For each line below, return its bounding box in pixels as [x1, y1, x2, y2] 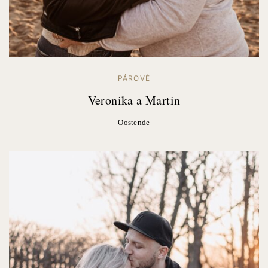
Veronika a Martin [87, 92, 181, 108]
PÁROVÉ [117, 73, 151, 83]
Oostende [118, 117, 150, 127]
